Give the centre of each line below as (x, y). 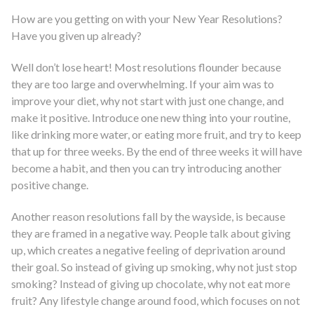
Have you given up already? (76, 36)
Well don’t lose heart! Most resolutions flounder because (146, 67)
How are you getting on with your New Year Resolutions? (147, 19)
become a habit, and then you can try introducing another (146, 168)
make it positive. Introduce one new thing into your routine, (151, 118)
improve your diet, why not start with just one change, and (148, 101)
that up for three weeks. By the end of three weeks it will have (157, 151)
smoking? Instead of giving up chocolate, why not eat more (151, 284)
